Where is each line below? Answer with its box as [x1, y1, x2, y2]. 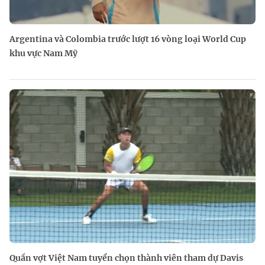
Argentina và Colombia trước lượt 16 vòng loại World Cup [9, 34, 246, 45]
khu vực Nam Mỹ [9, 48, 77, 59]
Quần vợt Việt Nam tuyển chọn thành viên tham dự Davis [9, 253, 243, 264]
